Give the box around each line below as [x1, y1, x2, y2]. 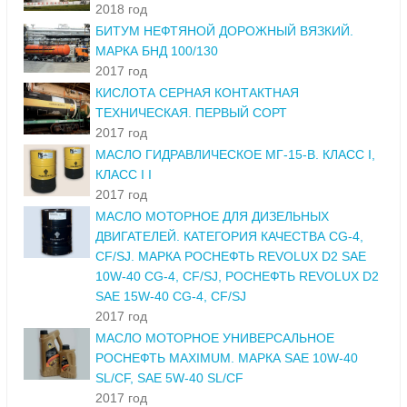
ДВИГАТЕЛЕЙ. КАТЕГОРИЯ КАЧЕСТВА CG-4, [95, 229, 363, 244]
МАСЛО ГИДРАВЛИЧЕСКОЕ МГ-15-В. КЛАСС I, [95, 147, 375, 163]
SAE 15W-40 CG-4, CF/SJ [95, 289, 246, 304]
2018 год [95, 2, 147, 17]
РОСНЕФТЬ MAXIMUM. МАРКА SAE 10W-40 [95, 351, 358, 366]
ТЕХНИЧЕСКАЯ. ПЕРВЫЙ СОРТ [95, 105, 287, 121]
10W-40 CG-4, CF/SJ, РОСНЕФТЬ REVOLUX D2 [95, 269, 379, 284]
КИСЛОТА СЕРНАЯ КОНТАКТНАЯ [95, 85, 299, 101]
